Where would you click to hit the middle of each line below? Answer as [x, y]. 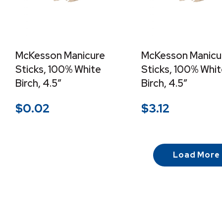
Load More [196, 155]
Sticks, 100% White [58, 70]
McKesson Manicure [60, 56]
